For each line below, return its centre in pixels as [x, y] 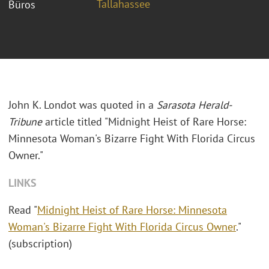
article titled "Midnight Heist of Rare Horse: [144, 122]
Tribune [25, 122]
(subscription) [42, 244]
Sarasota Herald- [194, 105]
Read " [23, 210]
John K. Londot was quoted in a [83, 105]
